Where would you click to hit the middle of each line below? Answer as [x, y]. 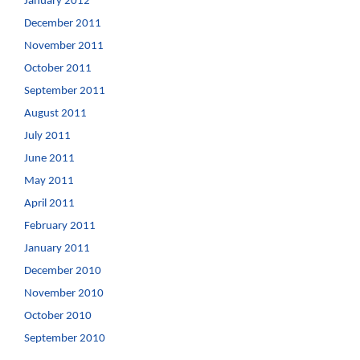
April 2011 [49, 204]
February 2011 [59, 226]
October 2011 [57, 69]
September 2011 [64, 91]
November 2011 [63, 46]
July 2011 [47, 136]
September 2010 [64, 339]
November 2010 [63, 294]
